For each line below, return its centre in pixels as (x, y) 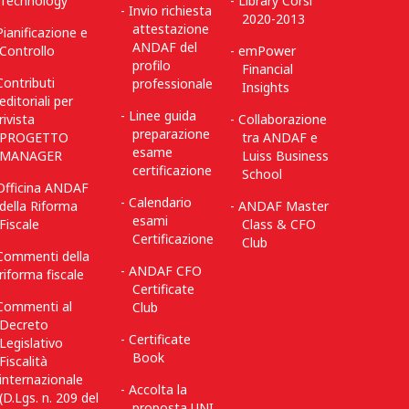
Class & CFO (279, 224)
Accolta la (158, 389)
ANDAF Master (284, 206)
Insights (266, 87)
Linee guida (163, 115)
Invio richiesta (171, 10)
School (262, 174)
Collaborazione (283, 119)
